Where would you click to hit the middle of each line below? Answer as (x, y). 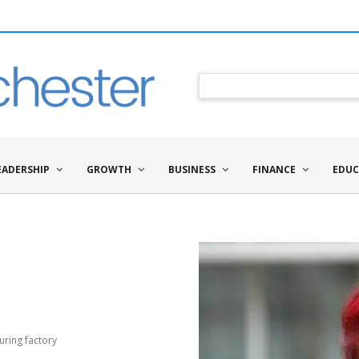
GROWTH (109, 169)
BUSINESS (192, 169)
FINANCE (274, 169)
